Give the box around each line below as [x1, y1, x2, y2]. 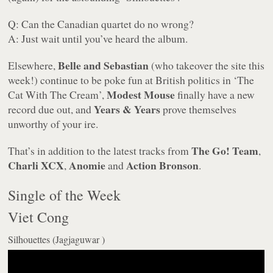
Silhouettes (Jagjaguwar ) [8, 233, 105, 246]
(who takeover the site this [149, 58, 265, 73]
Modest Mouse [107, 87, 175, 103]
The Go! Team [191, 143, 259, 159]
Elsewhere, [8, 58, 58, 73]
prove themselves [160, 102, 237, 117]
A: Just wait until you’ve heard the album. [8, 31, 188, 46]
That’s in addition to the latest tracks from [8, 143, 192, 158]
